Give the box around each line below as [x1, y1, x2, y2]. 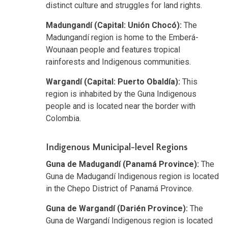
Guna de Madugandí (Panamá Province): [46, 159, 199, 169]
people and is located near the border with [46, 101, 195, 111]
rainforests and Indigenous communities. [46, 56, 191, 67]
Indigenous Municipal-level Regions [46, 142, 188, 153]
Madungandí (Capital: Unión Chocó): [46, 20, 182, 30]
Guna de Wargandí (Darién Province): [46, 203, 188, 213]
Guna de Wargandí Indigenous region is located [46, 215, 213, 225]
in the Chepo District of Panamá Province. [46, 183, 193, 193]
